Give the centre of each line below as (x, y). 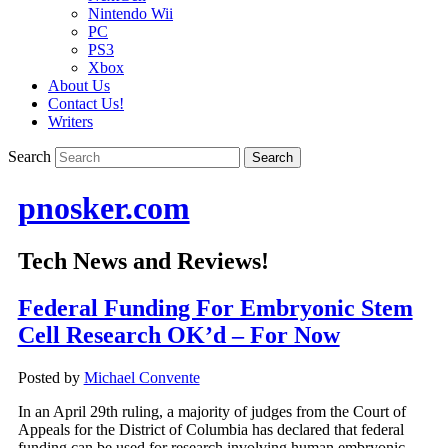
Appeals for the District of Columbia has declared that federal (210, 430)
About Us (79, 86)
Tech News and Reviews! (143, 261)
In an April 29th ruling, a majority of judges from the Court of (211, 412)
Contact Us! (86, 104)
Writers (70, 122)
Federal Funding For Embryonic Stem (215, 308)
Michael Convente (141, 378)
